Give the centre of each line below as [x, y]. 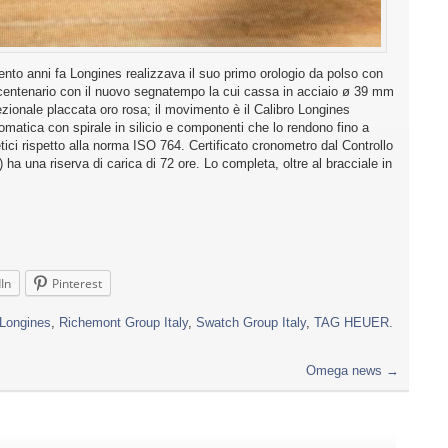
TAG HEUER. [353, 322]
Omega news [346, 370]
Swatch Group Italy [251, 322]
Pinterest [77, 283]
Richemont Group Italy [123, 322]
